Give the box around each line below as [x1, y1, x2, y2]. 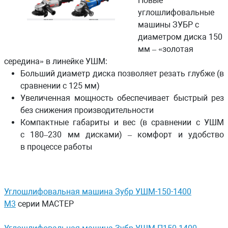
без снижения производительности [20, 105, 154, 115]
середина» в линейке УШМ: [4, 56, 109, 66]
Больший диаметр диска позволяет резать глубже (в [20, 69, 224, 78]
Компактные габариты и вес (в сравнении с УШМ [20, 118, 224, 127]
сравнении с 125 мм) [20, 81, 100, 91]
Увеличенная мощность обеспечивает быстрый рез [20, 93, 224, 103]
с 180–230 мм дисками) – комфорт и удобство [20, 130, 224, 139]
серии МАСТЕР [16, 199, 74, 209]
